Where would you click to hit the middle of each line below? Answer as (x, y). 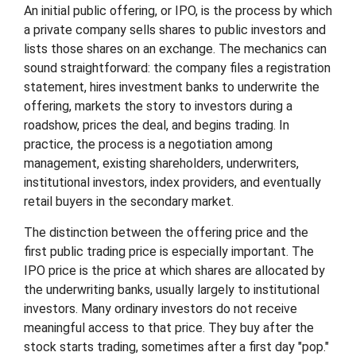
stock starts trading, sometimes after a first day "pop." (176, 347)
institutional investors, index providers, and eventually (172, 182)
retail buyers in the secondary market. (129, 201)
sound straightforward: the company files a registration (177, 68)
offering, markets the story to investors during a (158, 106)
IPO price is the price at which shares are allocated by (174, 271)
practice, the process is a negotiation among (148, 144)
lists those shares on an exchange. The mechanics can (175, 49)
